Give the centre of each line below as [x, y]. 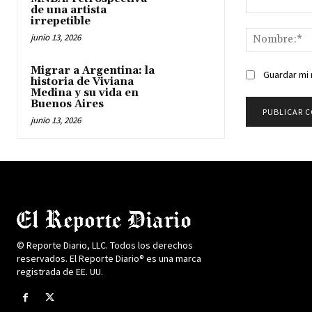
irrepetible [61, 21]
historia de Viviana [82, 81]
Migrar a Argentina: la [93, 70]
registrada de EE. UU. [60, 271]
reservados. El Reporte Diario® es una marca [109, 258]
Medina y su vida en [85, 93]
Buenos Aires [67, 104]
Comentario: [272, 19]
